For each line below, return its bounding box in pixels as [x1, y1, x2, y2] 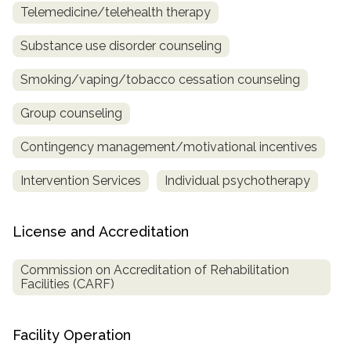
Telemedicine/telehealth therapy [20, 4, 211, 20]
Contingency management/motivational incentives [20, 139, 317, 154]
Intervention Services [20, 172, 141, 188]
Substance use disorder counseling [20, 38, 222, 53]
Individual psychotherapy [165, 172, 310, 188]
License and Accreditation [13, 223, 189, 240]
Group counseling [20, 105, 122, 121]
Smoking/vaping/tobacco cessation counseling [20, 71, 300, 87]
